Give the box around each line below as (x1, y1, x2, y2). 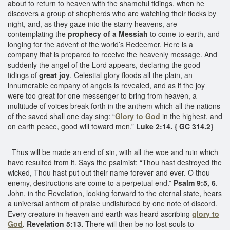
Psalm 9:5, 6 (174, 177, 216, 188)
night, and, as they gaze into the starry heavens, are (8, 18, 177, 29)
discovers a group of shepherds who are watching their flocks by (8, 8, 216, 18)
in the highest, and (160, 110, 222, 121)
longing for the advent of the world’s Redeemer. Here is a (8, 39, 193, 49)
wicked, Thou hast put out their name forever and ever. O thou (8, 167, 210, 178)
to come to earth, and (148, 28, 220, 39)
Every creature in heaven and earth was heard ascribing (8, 208, 192, 219)
